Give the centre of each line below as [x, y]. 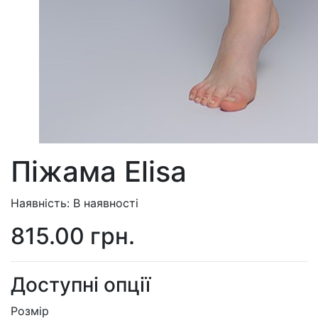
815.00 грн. [73, 236]
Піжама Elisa [99, 171]
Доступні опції [81, 285]
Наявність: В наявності [75, 203]
